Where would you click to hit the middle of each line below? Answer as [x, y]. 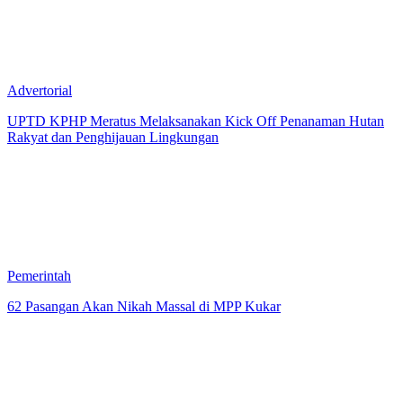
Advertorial [40, 90]
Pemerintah [39, 275]
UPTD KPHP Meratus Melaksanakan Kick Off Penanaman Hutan [196, 121]
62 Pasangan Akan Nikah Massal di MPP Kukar [144, 306]
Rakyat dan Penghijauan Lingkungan [113, 137]
